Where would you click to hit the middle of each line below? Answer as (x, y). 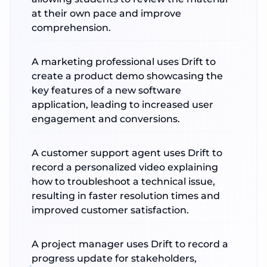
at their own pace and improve (107, 13)
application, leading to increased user (122, 105)
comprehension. (72, 28)
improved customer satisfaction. (110, 210)
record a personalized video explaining (125, 167)
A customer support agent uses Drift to (127, 153)
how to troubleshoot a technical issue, (123, 181)
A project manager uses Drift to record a (130, 244)
